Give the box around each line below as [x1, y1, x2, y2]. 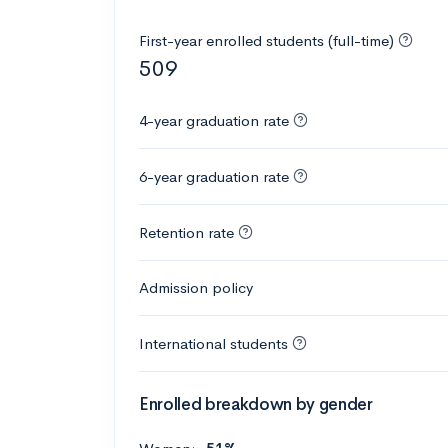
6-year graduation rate [139, 166, 289, 186]
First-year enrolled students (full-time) [139, 30, 398, 50]
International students [139, 333, 288, 353]
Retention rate [139, 222, 234, 242]
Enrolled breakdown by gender [139, 393, 373, 415]
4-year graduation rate [139, 110, 289, 130]
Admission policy [139, 277, 253, 297]
